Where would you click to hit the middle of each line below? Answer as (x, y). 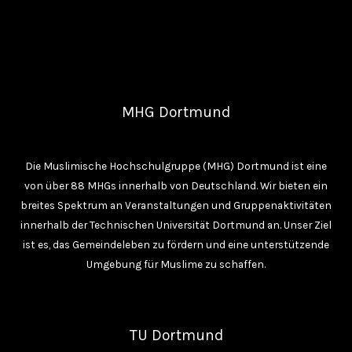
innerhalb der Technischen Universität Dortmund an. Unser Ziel (176, 224)
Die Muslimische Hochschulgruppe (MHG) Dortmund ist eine (176, 165)
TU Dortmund (176, 335)
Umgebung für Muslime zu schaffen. (176, 264)
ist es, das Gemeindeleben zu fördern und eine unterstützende (176, 244)
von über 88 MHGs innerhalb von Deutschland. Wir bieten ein (176, 185)
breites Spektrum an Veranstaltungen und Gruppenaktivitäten (176, 205)
